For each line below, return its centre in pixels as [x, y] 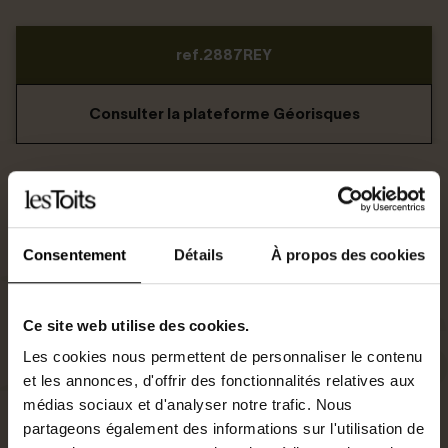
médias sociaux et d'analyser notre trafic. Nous [188, 405]
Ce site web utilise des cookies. [136, 325]
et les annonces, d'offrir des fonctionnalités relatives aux [219, 381]
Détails [198, 254]
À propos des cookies [348, 254]
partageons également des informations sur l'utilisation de [223, 429]
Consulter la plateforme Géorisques [224, 113]
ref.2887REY [224, 54]
